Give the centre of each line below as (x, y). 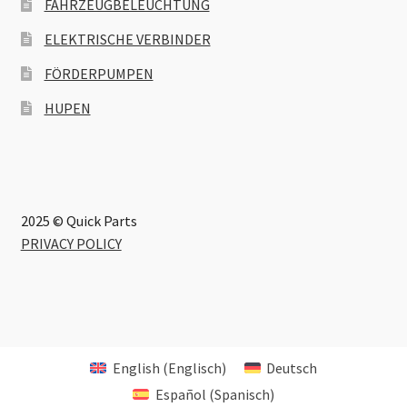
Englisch (194, 368)
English (136, 368)
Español (180, 395)
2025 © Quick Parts (79, 221)
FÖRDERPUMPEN (99, 73)
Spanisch (242, 395)
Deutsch (291, 368)
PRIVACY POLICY (71, 244)
